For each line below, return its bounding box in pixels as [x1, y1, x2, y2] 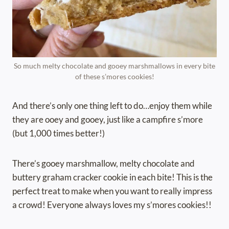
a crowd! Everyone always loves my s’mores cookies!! [12, 199, 212, 211]
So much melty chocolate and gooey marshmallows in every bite [14, 62, 215, 71]
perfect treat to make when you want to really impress [12, 186, 212, 197]
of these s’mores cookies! [75, 73, 154, 81]
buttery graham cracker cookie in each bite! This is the [12, 172, 213, 183]
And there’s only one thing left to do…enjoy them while [12, 100, 212, 111]
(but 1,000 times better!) [12, 128, 105, 139]
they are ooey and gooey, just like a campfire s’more [12, 114, 203, 125]
